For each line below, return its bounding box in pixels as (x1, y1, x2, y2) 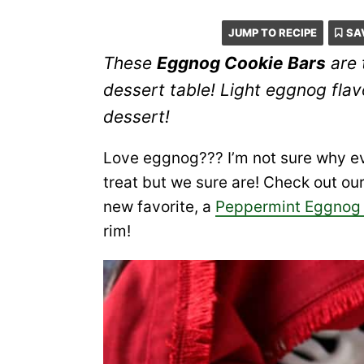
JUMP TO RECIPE (227, 26, 317, 39)
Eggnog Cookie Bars (157, 53, 326, 73)
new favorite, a (103, 197, 215, 216)
